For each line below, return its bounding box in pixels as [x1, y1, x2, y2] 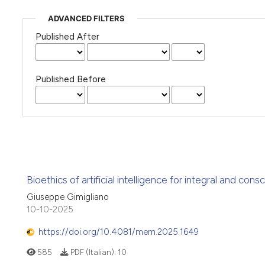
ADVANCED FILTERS [47, 13, 125, 23]
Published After [35, 31, 99, 42]
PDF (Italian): [68, 247, 118, 257]
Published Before [35, 74, 106, 85]
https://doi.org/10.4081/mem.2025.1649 [38, 227, 199, 238]
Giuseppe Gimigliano [27, 191, 109, 202]
